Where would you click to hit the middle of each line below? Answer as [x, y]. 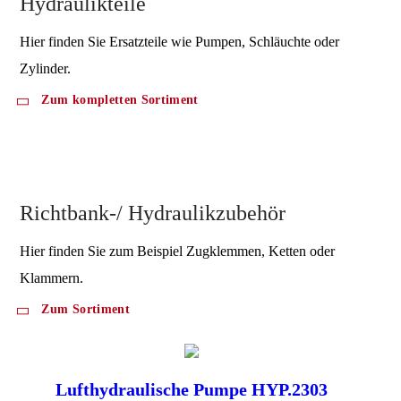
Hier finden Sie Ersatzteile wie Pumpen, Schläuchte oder [180, 41]
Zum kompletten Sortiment [120, 99]
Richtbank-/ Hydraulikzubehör [153, 213]
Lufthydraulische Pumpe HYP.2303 [192, 389]
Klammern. [52, 277]
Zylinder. [46, 68]
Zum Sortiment [85, 309]
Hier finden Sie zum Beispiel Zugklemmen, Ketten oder [178, 251]
